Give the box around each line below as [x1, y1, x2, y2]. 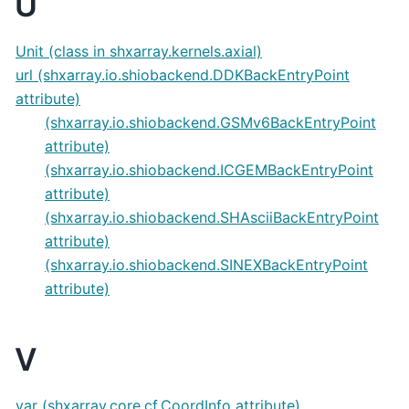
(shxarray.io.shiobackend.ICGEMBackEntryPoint [45, 160, 373, 179]
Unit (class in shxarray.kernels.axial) [16, 41, 262, 60]
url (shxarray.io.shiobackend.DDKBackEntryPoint [16, 65, 350, 84]
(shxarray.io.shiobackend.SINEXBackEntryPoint [45, 255, 368, 274]
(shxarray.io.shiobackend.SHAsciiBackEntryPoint [45, 207, 379, 226]
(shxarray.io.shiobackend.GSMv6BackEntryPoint [45, 112, 376, 131]
